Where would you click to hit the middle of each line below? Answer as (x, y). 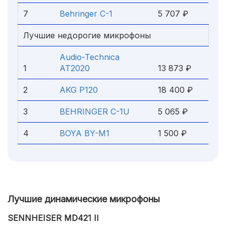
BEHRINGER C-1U (95, 111)
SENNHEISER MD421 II (53, 218)
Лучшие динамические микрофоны (84, 199)
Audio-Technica (90, 57)
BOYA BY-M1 (84, 133)
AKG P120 (79, 90)
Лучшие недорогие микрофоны (87, 35)
